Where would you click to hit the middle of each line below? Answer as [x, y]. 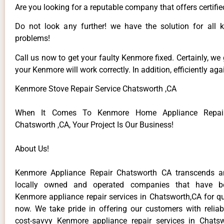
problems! [32, 38]
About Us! [32, 149]
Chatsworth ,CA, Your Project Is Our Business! [94, 125]
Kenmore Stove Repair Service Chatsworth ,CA [96, 89]
